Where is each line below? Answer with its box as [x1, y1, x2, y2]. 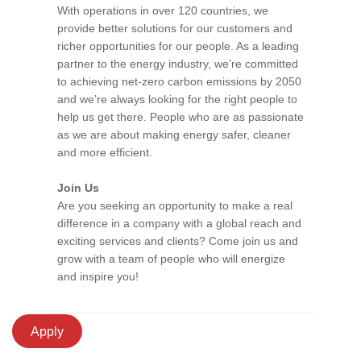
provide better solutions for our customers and [57, 22, 293, 35]
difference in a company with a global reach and [57, 217, 301, 230]
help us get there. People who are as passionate [57, 110, 304, 123]
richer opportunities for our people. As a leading [57, 39, 299, 52]
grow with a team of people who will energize [57, 252, 285, 265]
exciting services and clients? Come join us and [57, 234, 298, 247]
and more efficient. [57, 146, 152, 159]
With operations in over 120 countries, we [57, 4, 268, 17]
